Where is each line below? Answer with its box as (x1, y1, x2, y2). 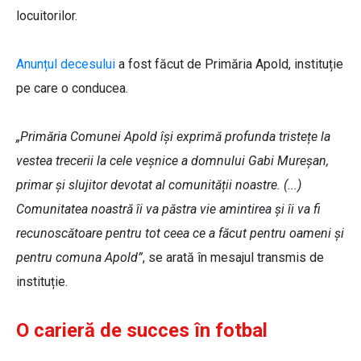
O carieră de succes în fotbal (16, 319, 268, 342)
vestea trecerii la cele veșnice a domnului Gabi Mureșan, (16, 153, 329, 169)
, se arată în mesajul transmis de (143, 250, 324, 266)
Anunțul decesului (16, 56, 115, 73)
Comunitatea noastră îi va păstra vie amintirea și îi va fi (16, 201, 321, 218)
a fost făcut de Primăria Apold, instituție (115, 56, 343, 73)
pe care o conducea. (16, 81, 128, 97)
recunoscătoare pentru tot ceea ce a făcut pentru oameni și (16, 226, 344, 242)
